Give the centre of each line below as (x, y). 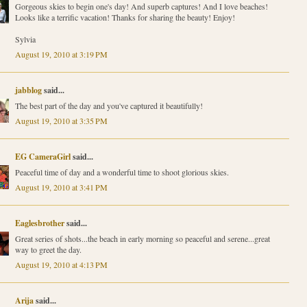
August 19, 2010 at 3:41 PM (61, 187)
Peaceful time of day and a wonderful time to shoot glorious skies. (122, 172)
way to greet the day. (48, 250)
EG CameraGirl (42, 157)
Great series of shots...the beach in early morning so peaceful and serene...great (142, 239)
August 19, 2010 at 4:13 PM (61, 265)
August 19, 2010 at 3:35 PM (61, 121)
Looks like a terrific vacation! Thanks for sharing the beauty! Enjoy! (125, 17)
